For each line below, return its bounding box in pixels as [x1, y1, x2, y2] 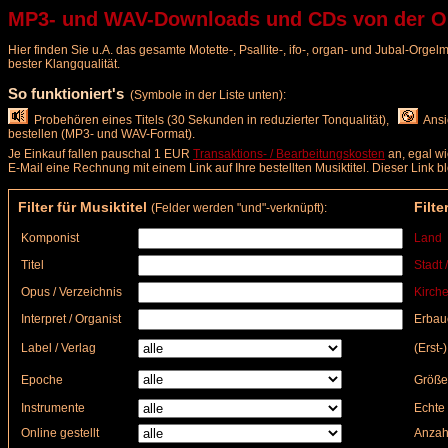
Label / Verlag [12, 341, 96, 355]
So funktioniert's [8, 85, 124, 102]
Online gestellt [12, 426, 99, 440]
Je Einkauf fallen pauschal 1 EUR [8, 147, 193, 161]
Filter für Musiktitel [18, 199, 151, 215]
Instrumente [12, 401, 85, 415]
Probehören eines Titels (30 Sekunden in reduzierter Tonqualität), [28, 113, 398, 127]
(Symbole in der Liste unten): [124, 88, 286, 102]
